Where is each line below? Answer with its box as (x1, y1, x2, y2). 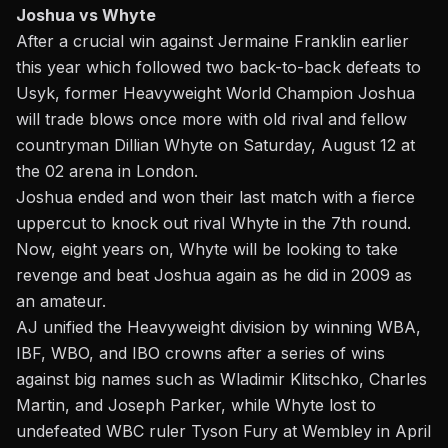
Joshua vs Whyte (16, 5, 156, 26)
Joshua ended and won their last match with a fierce (16, 187, 415, 208)
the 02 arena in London (16, 161, 194, 182)
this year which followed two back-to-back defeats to (16, 57, 421, 78)
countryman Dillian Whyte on (16, 135, 243, 156)
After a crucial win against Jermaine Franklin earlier (16, 31, 409, 52)
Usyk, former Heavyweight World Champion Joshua (16, 83, 415, 104)
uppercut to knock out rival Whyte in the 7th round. (16, 213, 411, 234)
